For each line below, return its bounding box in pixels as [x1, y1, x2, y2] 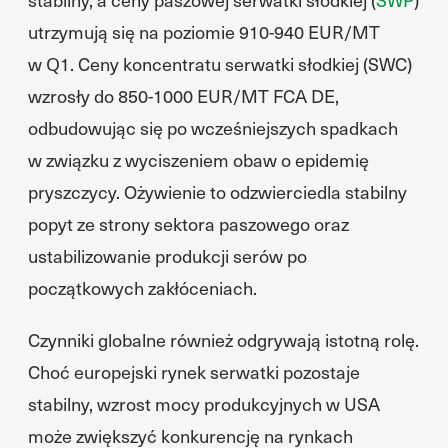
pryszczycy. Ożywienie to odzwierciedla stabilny [28, 179, 407, 204]
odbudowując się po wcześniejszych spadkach [28, 115, 398, 140]
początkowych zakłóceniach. [28, 275, 257, 300]
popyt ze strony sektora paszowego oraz [28, 211, 349, 236]
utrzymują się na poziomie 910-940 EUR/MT [28, 19, 380, 44]
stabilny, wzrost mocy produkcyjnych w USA [28, 391, 380, 416]
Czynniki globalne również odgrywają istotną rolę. [28, 327, 419, 352]
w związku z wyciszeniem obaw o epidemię [28, 147, 369, 172]
